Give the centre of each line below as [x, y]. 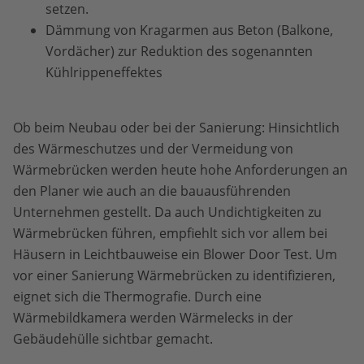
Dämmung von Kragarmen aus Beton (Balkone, [189, 30]
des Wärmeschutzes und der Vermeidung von [153, 148]
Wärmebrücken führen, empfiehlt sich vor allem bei [170, 233]
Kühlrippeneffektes [104, 72]
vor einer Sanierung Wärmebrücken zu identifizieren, [174, 275]
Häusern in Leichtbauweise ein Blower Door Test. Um [175, 254]
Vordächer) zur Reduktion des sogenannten [179, 51]
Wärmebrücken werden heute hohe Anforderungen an [180, 169]
